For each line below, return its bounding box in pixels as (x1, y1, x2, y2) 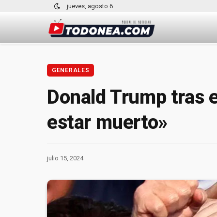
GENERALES (52, 67, 90, 74)
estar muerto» (47, 111, 168, 134)
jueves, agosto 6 (67, 2, 113, 10)
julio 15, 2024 (47, 154, 83, 162)
